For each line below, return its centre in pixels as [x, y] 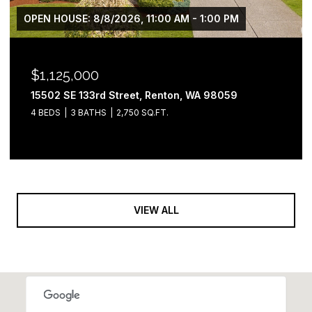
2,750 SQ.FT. [142, 112]
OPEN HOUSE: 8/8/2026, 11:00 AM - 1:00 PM [131, 18]
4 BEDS [46, 112]
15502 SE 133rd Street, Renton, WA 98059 [134, 95]
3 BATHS [88, 112]
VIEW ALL [156, 210]
